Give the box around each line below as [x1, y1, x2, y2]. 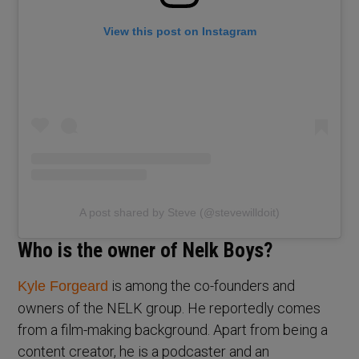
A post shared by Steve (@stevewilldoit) [79, 206, 280, 220]
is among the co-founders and [108, 277, 296, 295]
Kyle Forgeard [18, 278, 109, 295]
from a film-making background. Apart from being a [18, 321, 329, 339]
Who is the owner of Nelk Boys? [18, 239, 273, 263]
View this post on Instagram [103, 24, 256, 38]
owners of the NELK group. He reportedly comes [18, 300, 321, 317]
